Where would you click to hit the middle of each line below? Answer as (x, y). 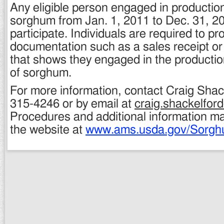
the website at (48, 130)
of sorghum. (41, 73)
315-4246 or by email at (72, 104)
